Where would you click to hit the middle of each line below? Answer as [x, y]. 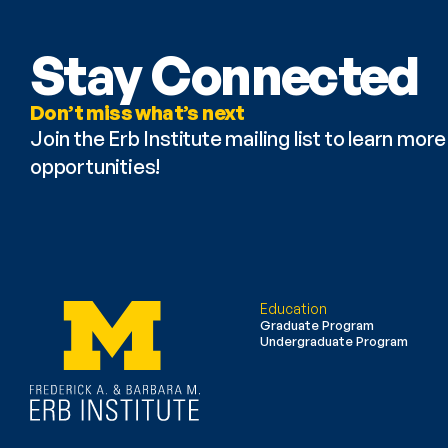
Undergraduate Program [334, 341]
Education [293, 308]
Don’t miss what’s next [137, 112]
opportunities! [95, 166]
